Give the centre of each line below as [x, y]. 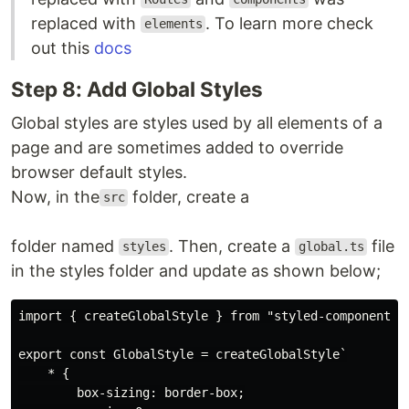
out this [63, 47]
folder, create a [189, 196]
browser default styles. [99, 172]
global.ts [331, 247]
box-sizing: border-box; [131, 392]
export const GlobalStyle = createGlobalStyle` [183, 354]
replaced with [86, 23]
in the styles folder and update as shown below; [196, 270]
